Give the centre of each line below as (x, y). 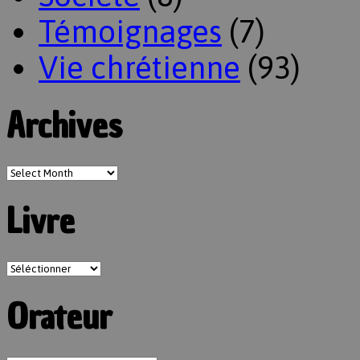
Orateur (59, 316)
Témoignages (130, 31)
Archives (64, 125)
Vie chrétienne (139, 67)
